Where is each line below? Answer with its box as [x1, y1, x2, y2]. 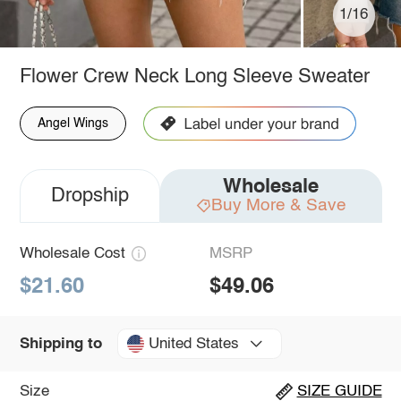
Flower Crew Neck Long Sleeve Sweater [19, 66, 370, 87]
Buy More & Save [210, 196, 346, 214]
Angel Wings [37, 116, 108, 130]
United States [148, 336, 239, 352]
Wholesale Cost [19, 245, 125, 261]
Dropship [50, 185, 129, 206]
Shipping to [19, 336, 102, 352]
